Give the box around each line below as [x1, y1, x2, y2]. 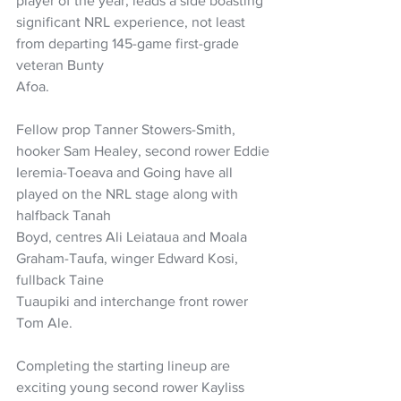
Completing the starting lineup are [16, 357, 234, 373]
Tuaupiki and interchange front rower [16, 293, 252, 309]
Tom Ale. [16, 314, 73, 330]
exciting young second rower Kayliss [16, 379, 248, 395]
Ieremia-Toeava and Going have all [16, 164, 236, 180]
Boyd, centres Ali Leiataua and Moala [16, 228, 251, 244]
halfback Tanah [16, 207, 111, 223]
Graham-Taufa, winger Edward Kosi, [16, 250, 242, 266]
